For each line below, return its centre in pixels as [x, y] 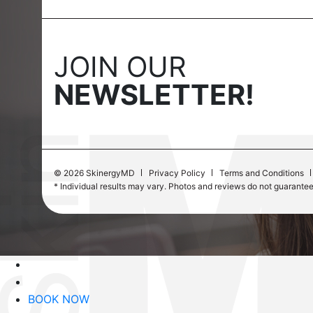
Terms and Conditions [262, 173]
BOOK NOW [59, 299]
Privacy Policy [177, 173]
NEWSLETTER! [154, 94]
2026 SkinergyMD [99, 173]
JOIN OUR [120, 66]
